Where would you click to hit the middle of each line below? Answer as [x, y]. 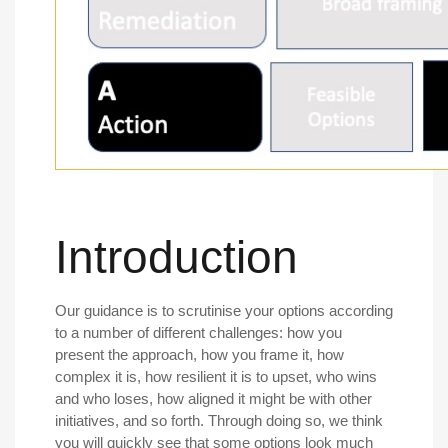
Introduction [176, 256]
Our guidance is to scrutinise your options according [224, 310]
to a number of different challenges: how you [198, 332]
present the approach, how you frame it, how [199, 354]
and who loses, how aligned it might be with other [213, 398]
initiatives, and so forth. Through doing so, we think [219, 420]
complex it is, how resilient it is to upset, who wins [216, 376]
